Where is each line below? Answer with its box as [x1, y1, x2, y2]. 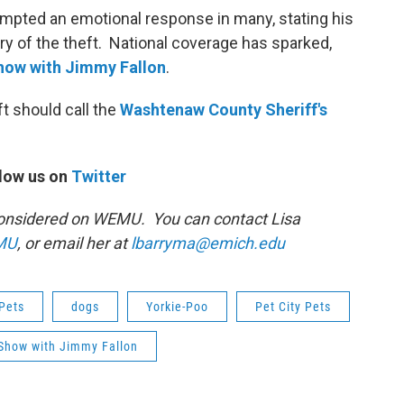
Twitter [71, 167, 126, 186]
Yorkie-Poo [146, 299, 208, 314]
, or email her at [17, 234, 131, 252]
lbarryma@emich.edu [131, 234, 285, 252]
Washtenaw [120, 100, 205, 119]
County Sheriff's [205, 100, 327, 119]
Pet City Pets [255, 299, 331, 314]
